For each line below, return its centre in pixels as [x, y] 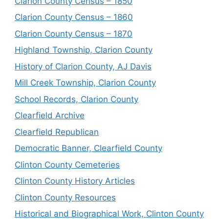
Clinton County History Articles [75, 181]
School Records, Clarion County [77, 99]
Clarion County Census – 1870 [74, 33]
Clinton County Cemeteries [67, 164]
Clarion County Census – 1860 [74, 17]
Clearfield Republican [57, 132]
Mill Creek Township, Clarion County [85, 83]
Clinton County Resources [65, 197]
